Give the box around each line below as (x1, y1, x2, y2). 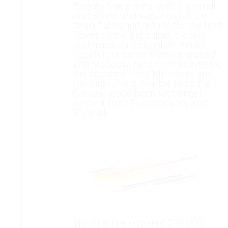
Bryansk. (72, 107, 111, 119)
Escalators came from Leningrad (72, 49, 215, 61)
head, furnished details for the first (72, 20, 221, 32)
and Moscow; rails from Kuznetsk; (72, 59, 220, 71)
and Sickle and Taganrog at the (72, 10, 208, 22)
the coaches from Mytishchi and (72, 68, 213, 80)
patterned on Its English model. (72, 39, 208, 51)
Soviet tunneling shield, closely (72, 30, 205, 42)
